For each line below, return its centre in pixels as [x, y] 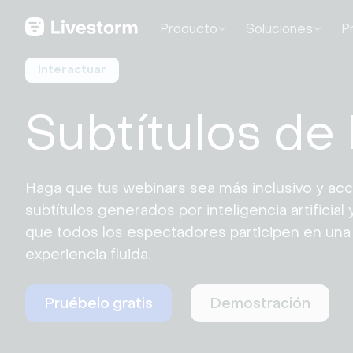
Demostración [260, 303]
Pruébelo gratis [98, 303]
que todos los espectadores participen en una [188, 232]
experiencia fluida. [88, 255]
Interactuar [72, 70]
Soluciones [279, 28]
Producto [188, 28]
